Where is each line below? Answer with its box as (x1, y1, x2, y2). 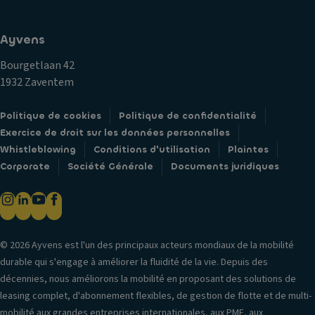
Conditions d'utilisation (94, 143, 210, 155)
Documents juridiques (171, 160, 279, 172)
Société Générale (67, 160, 153, 172)
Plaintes (228, 143, 269, 155)
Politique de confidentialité (119, 110, 257, 122)
